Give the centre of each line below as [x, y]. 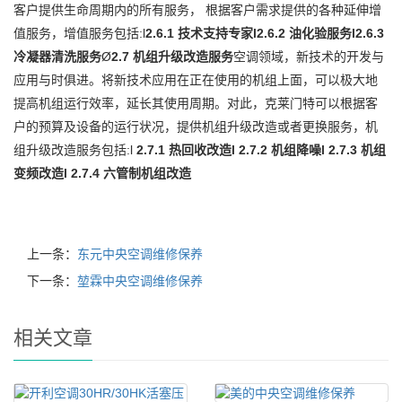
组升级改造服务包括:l [75, 149]
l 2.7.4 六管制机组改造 [127, 173]
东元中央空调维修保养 [140, 253]
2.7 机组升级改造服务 [172, 56]
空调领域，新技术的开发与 [309, 56]
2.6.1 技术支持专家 [199, 33]
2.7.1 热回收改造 [184, 149]
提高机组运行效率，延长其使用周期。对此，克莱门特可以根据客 [196, 103]
